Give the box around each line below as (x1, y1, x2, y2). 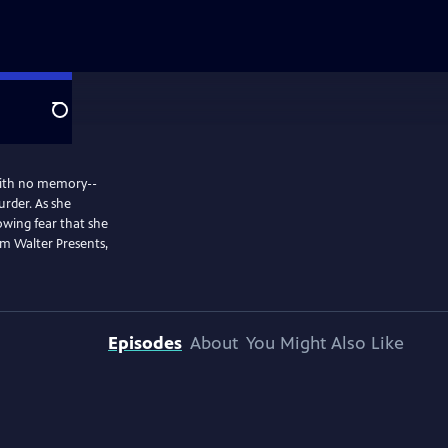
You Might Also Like (246, 332, 404, 354)
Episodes (108, 332, 182, 354)
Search (51, 111, 100, 131)
